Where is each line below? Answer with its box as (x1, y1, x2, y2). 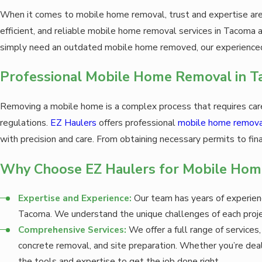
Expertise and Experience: (18, 192, 132, 205)
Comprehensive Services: (18, 223, 127, 236)
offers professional (96, 116, 178, 129)
